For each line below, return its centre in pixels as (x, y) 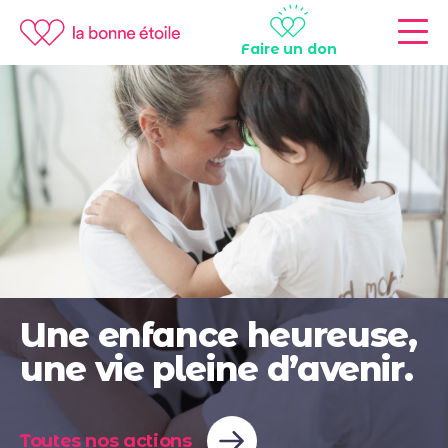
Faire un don (289, 48)
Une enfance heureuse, (218, 335)
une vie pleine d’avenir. (216, 369)
